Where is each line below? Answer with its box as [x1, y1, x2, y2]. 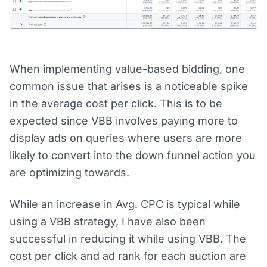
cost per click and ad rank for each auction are [10, 249, 246, 262]
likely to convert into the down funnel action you [10, 148, 256, 162]
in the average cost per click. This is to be [10, 97, 222, 110]
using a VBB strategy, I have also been [10, 215, 206, 228]
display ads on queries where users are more [10, 131, 242, 144]
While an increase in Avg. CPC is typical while [10, 197, 240, 210]
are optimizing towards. [10, 166, 129, 179]
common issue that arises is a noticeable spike [10, 79, 248, 92]
